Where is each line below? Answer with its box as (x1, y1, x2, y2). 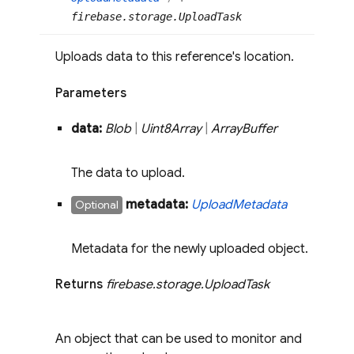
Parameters (55, 85, 126, 101)
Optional (75, 197, 119, 212)
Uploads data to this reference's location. (55, 49, 294, 66)
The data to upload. (71, 164, 185, 181)
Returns (55, 277, 106, 293)
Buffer (242, 120, 277, 137)
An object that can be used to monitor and (55, 331, 302, 348)
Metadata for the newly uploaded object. (71, 240, 308, 257)
